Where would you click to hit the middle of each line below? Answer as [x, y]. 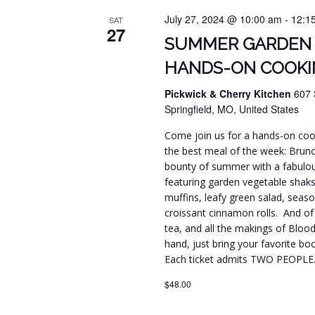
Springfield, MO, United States [232, 109]
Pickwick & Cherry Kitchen [230, 94]
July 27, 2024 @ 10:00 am [224, 19]
